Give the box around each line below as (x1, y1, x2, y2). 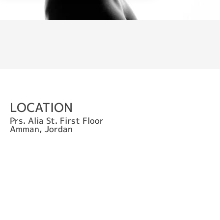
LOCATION (10, 98, 73, 116)
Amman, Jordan (10, 123, 73, 135)
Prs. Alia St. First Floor (10, 114, 104, 126)
